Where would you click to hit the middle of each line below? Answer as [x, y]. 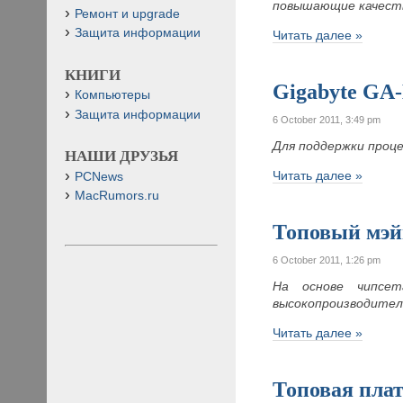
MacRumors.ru [117, 195]
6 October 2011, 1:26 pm [327, 260]
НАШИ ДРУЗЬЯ [121, 157]
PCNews [99, 176]
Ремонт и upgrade [127, 13]
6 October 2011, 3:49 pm [327, 119]
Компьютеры [112, 95]
